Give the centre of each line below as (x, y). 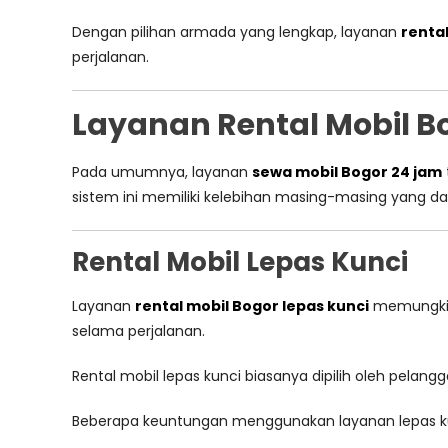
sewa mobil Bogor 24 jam (347, 172)
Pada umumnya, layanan (162, 172)
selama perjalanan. (138, 331)
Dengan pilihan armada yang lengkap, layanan (236, 32)
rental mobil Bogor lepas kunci (252, 306)
